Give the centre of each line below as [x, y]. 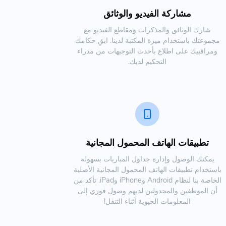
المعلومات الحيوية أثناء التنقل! [147, 201]
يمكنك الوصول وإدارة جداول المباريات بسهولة [147, 159]
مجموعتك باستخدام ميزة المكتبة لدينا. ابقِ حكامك [147, 40]
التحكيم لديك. [147, 61]
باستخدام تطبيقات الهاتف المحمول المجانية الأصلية [147, 169]
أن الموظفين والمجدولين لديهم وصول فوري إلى [147, 190]
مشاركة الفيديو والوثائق [147, 13]
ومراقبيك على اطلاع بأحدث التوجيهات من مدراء [147, 51]
